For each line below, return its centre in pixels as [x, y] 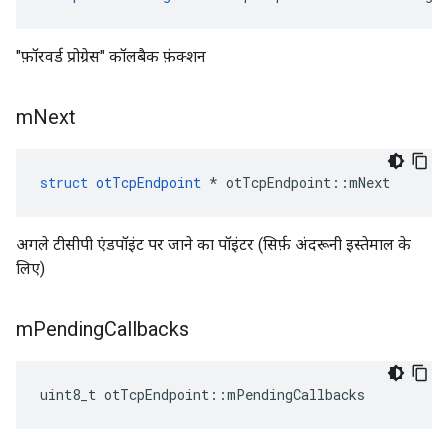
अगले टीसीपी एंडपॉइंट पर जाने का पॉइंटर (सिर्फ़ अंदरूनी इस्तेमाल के [213, 244]
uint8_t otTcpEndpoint [124, 394]
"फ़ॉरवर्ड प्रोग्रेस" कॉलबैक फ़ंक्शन [111, 56]
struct [64, 182]
